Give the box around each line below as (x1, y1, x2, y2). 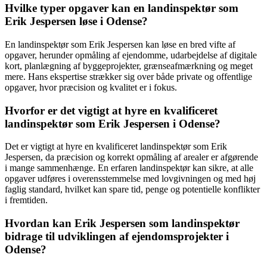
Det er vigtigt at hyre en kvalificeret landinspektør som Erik (5, 141, 227, 152)
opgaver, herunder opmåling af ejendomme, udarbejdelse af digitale (5, 49, 257, 60)
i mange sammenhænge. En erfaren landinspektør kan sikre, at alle (5, 163, 253, 173)
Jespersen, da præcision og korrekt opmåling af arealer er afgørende (5, 152, 258, 163)
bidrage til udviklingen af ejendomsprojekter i (5, 230, 229, 243)
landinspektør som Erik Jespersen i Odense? (5, 117, 221, 130)
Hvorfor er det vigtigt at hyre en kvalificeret (5, 104, 218, 117)
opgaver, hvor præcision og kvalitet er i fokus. (5, 82, 177, 92)
